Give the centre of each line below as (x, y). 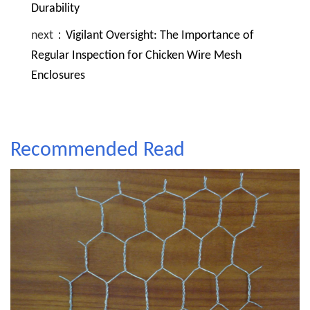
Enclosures (58, 76)
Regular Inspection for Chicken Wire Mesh (136, 56)
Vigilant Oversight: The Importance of (160, 36)
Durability (55, 9)
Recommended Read (98, 151)
